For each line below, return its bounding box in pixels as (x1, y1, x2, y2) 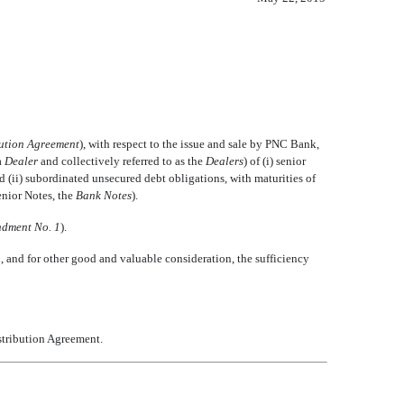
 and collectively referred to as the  (38, 154, 206, 168)
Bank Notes (76, 188, 132, 202)
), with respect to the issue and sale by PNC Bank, (79, 137, 320, 151)
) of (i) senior (243, 154, 306, 168)
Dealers (206, 154, 243, 168)
